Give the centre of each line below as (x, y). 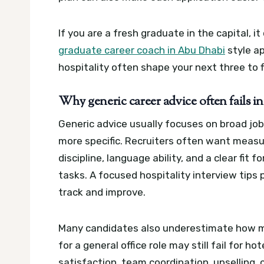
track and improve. (102, 192)
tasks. (74, 175)
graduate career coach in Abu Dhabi (142, 50)
